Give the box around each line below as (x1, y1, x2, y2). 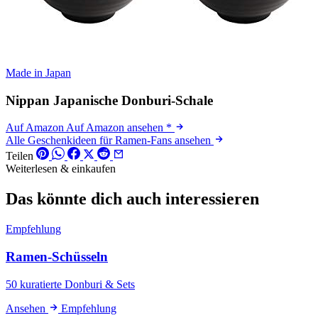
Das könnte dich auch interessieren (6, 190, 259, 209)
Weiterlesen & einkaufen (6, 163, 116, 175)
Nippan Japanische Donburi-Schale (6, 92, 213, 108)
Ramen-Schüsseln (6, 248, 108, 264)
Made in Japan (6, 66, 71, 79)
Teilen (6, 150, 33, 163)
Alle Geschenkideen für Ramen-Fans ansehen (6, 134, 214, 147)
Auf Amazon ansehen (66, 121, 163, 134)
